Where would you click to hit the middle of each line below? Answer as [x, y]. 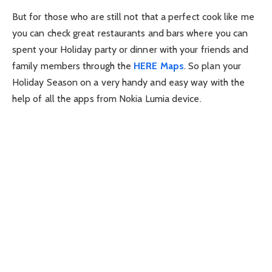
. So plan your [212, 66]
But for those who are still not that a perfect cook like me [133, 16]
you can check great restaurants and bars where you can [130, 33]
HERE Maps [159, 66]
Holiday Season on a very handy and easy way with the [129, 82]
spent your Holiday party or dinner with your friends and [131, 49]
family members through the [73, 66]
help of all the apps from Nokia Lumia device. [107, 98]
